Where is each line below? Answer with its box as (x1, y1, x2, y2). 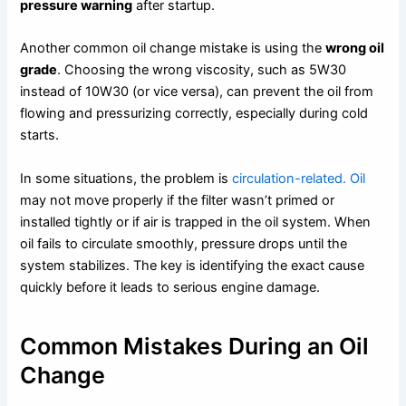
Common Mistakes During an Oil (20, 333, 370, 361)
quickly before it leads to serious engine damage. (20, 278, 321, 295)
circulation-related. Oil (228, 169, 366, 187)
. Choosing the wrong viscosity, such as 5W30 (57, 62, 347, 79)
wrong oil (325, 40, 385, 57)
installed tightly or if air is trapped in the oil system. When (20, 213, 372, 230)
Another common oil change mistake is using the (20, 40, 326, 57)
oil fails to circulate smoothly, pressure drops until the (20, 235, 348, 252)
